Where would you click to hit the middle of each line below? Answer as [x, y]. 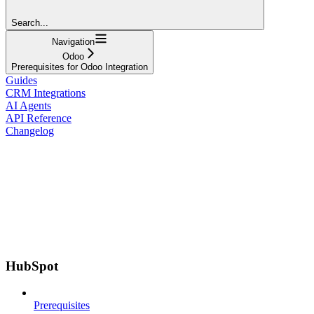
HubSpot [32, 266]
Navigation [73, 41]
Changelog [30, 130]
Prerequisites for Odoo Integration [80, 67]
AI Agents [28, 105]
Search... [30, 22]
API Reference [39, 118]
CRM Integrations [46, 93]
